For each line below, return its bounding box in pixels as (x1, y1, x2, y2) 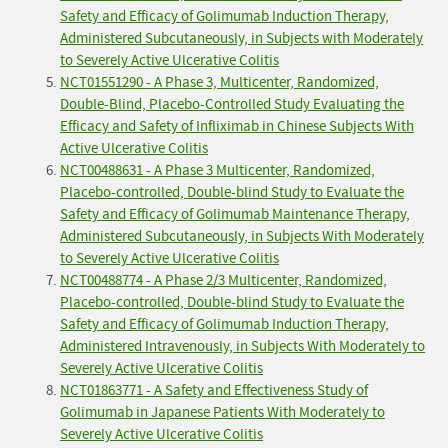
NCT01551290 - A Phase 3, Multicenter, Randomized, (60, 73, 379, 93)
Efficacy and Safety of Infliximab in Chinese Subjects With (60, 117, 414, 137)
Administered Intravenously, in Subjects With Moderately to (60, 337, 425, 357)
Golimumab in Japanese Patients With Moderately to (60, 403, 385, 423)
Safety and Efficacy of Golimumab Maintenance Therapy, (60, 205, 410, 225)
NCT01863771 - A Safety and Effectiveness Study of (60, 381, 368, 401)
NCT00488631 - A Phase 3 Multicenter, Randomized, (60, 161, 375, 181)
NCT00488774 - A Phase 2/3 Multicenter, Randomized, (60, 271, 387, 291)
